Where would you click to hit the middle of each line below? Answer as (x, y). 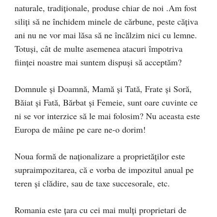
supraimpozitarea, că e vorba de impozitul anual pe (104, 169)
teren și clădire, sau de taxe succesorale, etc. (92, 183)
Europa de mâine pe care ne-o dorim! (80, 129)
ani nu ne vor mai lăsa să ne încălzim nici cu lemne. (106, 35)
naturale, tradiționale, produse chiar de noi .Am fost (106, 8)
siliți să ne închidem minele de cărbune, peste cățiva (106, 21)
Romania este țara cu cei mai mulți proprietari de (101, 209)
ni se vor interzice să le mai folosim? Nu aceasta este (107, 116)
